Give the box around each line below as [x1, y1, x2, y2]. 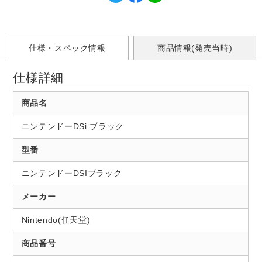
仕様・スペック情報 [28, 43, 106, 53]
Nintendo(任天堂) [21, 215, 91, 225]
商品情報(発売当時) [157, 43, 233, 53]
